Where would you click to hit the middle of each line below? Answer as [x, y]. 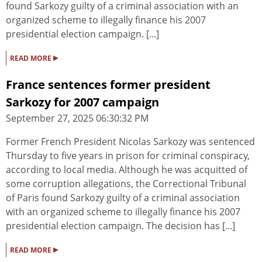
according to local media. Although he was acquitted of [127, 170]
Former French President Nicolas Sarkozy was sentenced [130, 142]
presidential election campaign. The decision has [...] [120, 226]
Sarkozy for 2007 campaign [82, 102]
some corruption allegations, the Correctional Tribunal [126, 184]
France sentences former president [108, 85]
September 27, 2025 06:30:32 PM [77, 118]
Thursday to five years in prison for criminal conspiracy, [128, 156]
